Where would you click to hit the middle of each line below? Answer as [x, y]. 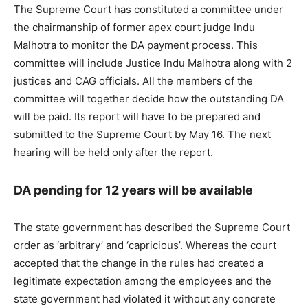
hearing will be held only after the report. [113, 153]
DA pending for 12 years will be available [133, 190]
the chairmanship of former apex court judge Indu [134, 27]
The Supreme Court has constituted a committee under [148, 10]
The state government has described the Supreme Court [152, 228]
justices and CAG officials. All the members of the [133, 81]
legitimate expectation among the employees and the [143, 281]
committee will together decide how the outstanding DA [149, 99]
